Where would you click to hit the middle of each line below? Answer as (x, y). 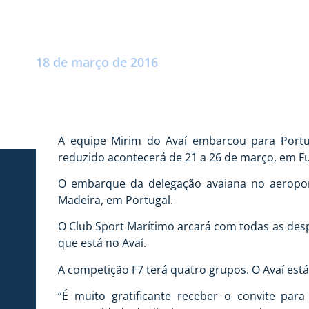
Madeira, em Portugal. (116, 200)
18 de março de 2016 (97, 62)
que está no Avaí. (102, 243)
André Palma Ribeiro (141, 45)
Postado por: (65, 45)
